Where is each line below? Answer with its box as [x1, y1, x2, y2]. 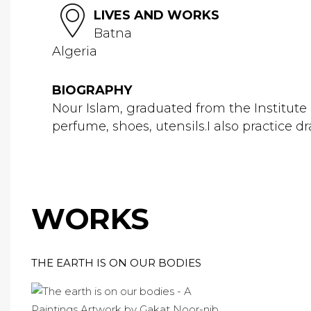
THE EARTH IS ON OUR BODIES [31, 256, 201, 269]
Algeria [52, 44, 97, 59]
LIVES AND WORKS [94, 8, 219, 23]
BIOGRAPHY [52, 83, 132, 98]
